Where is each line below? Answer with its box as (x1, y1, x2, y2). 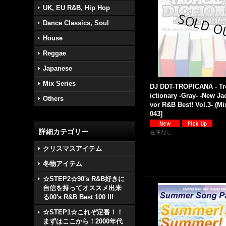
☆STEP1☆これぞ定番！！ (43, 208, 124, 216)
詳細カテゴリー (39, 128, 89, 136)
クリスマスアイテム (43, 145, 102, 152)
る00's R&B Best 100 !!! (43, 193, 114, 201)
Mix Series (43, 80, 76, 87)
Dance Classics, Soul (43, 19, 109, 27)
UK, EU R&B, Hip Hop (43, 4, 110, 12)
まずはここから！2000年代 (43, 217, 123, 225)
